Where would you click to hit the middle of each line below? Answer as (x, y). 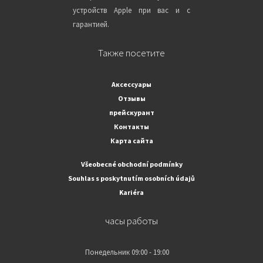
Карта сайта (131, 141)
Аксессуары (131, 85)
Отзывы (131, 99)
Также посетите (131, 53)
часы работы (131, 221)
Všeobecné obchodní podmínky (131, 164)
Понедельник (107, 252)
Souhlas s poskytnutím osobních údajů (131, 178)
